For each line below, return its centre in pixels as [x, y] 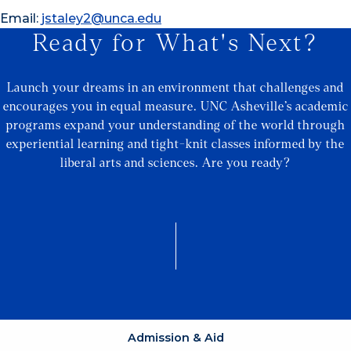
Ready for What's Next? [175, 43]
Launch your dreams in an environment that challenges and [175, 88]
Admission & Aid [175, 338]
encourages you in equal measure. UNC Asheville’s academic [175, 107]
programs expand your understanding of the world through [175, 125]
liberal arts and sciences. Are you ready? [175, 163]
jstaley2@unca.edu [101, 18]
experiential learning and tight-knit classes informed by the [175, 144]
